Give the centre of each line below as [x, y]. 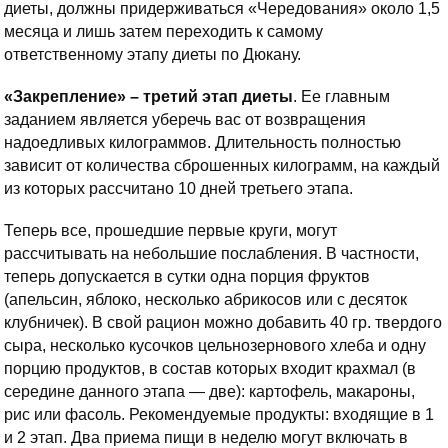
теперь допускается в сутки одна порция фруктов [187, 277]
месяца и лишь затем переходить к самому [163, 32]
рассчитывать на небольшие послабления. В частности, [211, 254]
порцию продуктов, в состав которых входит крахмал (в [210, 369]
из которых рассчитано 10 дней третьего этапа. [178, 189]
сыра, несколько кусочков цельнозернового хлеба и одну [215, 346]
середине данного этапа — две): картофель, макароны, [209, 392]
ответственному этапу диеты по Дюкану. [152, 55]
